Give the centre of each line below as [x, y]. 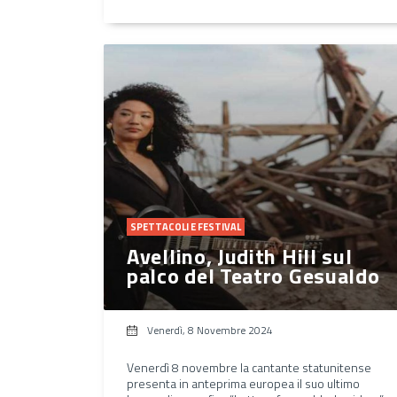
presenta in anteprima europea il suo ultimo [243, 383]
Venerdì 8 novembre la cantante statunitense [249, 367]
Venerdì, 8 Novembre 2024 [210, 330]
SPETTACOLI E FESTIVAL [186, 226]
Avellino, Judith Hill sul [240, 256]
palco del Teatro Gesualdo [253, 275]
